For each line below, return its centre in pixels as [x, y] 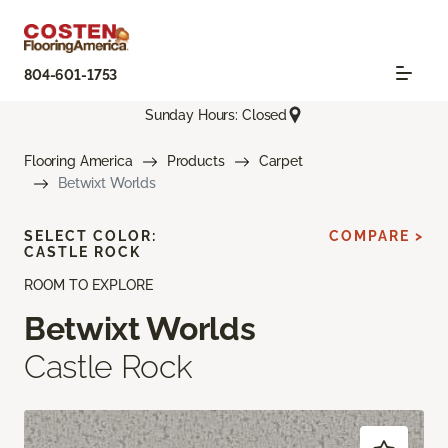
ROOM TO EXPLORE [88, 285]
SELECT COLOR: [90, 236]
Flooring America [78, 161]
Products [195, 161]
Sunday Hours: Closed [216, 114]
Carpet [280, 161]
